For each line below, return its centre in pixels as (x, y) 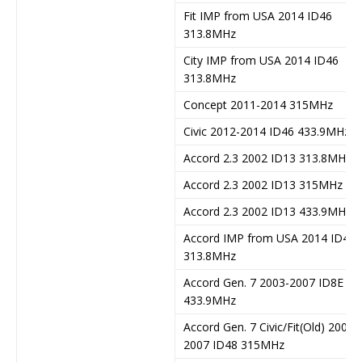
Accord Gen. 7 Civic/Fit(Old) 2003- (271, 326)
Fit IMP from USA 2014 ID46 (258, 15)
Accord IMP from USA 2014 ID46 (269, 238)
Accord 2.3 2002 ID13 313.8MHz (267, 158)
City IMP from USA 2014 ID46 (261, 60)
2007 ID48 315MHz (234, 344)
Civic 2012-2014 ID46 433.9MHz (267, 131)
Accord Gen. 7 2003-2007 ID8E (263, 282)
